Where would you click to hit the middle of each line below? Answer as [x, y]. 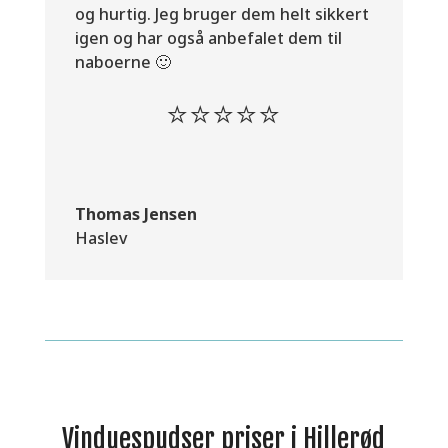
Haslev [100, 238]
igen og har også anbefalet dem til [208, 38]
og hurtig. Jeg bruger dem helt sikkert [221, 14]
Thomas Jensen [135, 214]
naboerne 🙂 [122, 62]
